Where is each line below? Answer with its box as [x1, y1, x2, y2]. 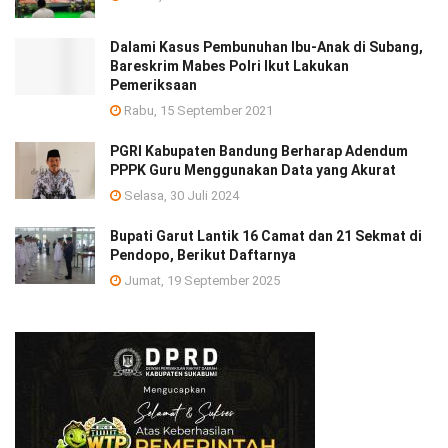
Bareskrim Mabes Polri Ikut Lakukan [110, 58, 349, 75]
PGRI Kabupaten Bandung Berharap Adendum [110, 143, 408, 160]
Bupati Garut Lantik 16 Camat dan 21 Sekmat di [110, 228, 422, 245]
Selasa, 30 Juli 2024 [121, 188, 239, 204]
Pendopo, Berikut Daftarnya [110, 247, 296, 264]
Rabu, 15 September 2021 [121, 103, 273, 119]
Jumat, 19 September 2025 [121, 273, 280, 289]
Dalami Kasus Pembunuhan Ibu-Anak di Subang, [110, 39, 423, 56]
